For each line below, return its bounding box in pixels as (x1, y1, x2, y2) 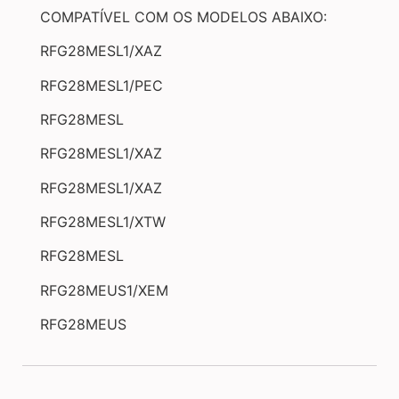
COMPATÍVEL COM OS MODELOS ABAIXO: (40, 7, 327, 26)
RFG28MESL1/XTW (40, 213, 166, 232)
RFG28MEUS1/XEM (40, 281, 168, 299)
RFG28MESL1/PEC (40, 76, 163, 94)
